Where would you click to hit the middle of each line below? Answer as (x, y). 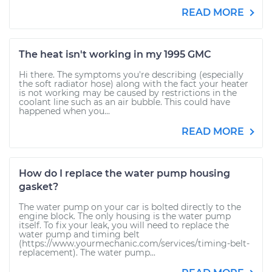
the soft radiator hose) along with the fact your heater (134, 84)
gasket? (39, 187)
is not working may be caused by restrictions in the (128, 93)
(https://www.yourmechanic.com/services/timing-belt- (134, 243)
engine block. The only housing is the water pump (125, 216)
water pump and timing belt (79, 234)
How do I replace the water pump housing (124, 173)
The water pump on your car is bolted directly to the (130, 207)
